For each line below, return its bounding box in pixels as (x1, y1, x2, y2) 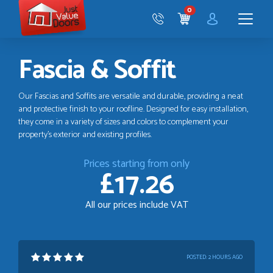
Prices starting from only (83, 155, 190, 174)
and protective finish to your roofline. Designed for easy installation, (18, 102, 248, 117)
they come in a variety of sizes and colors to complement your (18, 115, 229, 130)
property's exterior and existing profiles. (18, 128, 152, 143)
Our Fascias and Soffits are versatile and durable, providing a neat (18, 90, 243, 104)
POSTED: (186, 252, 208, 262)
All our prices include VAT (85, 197, 188, 214)
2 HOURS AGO (208, 252, 243, 262)
